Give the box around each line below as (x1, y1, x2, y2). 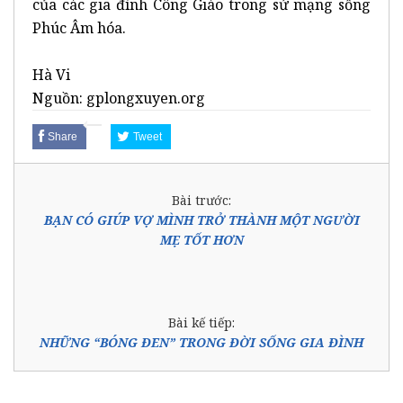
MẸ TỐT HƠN (159, 230, 244, 248)
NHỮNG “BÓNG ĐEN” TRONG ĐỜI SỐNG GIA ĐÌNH (40, 333, 363, 351)
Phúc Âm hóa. (32, 17, 126, 38)
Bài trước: (172, 191, 231, 209)
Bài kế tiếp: (168, 313, 235, 331)
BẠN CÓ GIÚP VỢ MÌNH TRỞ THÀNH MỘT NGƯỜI (43, 210, 360, 228)
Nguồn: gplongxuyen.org (32, 87, 205, 108)
